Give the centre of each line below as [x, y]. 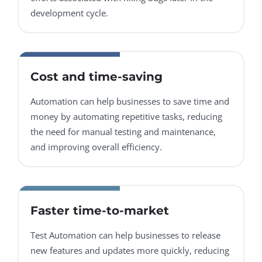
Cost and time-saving [96, 77]
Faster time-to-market [100, 211]
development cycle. [69, 13]
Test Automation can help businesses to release [125, 235]
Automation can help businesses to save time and [130, 101]
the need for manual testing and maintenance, [123, 132]
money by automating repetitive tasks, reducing [126, 117]
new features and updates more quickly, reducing [130, 251]
